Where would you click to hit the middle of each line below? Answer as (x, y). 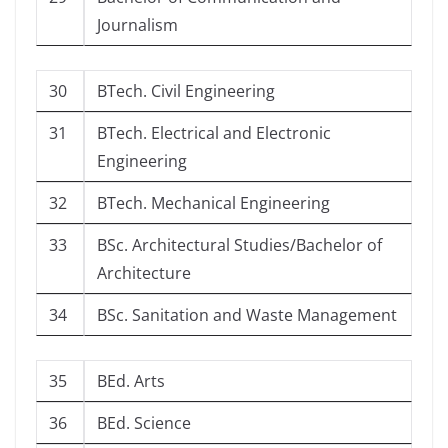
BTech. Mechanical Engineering (213, 203)
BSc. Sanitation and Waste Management (247, 315)
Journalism (137, 25)
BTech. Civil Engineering (186, 91)
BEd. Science (144, 423)
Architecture (144, 273)
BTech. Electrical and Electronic (214, 133)
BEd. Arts (131, 381)
